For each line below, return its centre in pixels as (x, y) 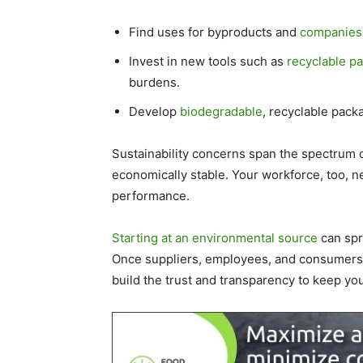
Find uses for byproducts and (214, 32)
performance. (151, 196)
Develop (154, 111)
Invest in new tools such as (208, 61)
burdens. (154, 82)
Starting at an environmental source (215, 238)
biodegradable (221, 111)
